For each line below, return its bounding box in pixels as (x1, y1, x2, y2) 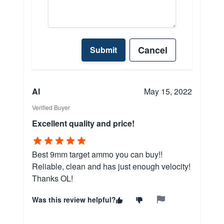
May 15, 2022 (144, 85, 192, 97)
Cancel (138, 43, 167, 57)
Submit (90, 44, 117, 56)
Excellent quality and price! (32, 117, 134, 129)
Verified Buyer (32, 103, 70, 112)
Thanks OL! (32, 172, 73, 184)
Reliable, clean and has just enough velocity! (32, 160, 190, 172)
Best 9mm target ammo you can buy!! (32, 148, 162, 160)
